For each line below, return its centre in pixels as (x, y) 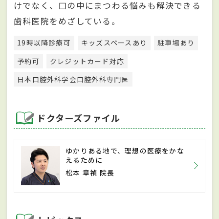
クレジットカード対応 (87, 61)
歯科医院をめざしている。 (67, 21)
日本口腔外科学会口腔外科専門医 (73, 79)
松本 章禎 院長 (90, 172)
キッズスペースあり (114, 43)
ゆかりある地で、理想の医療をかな (125, 150)
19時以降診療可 (44, 43)
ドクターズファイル (77, 118)
